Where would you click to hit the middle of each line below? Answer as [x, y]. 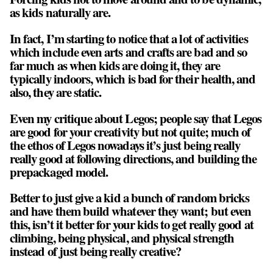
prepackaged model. [59, 172]
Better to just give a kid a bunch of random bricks [130, 198]
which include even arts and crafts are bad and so [129, 51]
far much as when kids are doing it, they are [115, 65]
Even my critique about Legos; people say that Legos [136, 118]
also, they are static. [56, 92]
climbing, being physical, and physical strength [122, 238]
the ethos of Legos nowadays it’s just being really [125, 145]
